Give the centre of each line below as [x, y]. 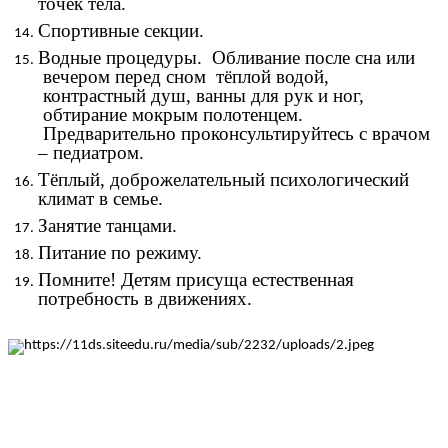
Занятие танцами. [107, 225]
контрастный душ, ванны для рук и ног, [201, 95]
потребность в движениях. [145, 298]
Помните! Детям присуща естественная [196, 279]
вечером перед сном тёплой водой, [183, 76]
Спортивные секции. [121, 30]
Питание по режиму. [120, 252]
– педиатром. [91, 152]
